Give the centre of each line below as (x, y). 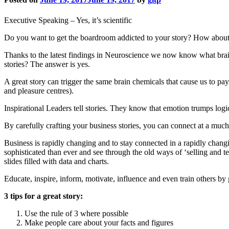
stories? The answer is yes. (47, 64)
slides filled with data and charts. (56, 161)
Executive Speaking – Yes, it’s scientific (68, 20)
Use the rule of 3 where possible (76, 213)
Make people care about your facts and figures (99, 222)
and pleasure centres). (39, 90)
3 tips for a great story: (43, 196)
